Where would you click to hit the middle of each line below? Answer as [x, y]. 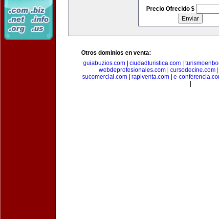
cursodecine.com [193, 70]
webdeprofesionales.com [132, 70]
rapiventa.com [150, 77]
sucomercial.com [105, 77]
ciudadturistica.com [155, 63]
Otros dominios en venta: [116, 53]
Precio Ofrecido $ [171, 9]
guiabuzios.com [104, 63]
